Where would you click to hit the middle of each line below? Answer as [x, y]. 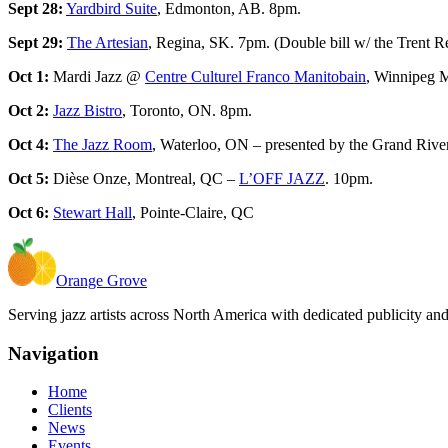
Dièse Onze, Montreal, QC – [144, 178]
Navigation [53, 353]
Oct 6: [28, 212]
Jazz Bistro [87, 110]
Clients [70, 410]
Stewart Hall [92, 212]
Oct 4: [28, 144]
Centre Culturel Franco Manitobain [255, 76]
